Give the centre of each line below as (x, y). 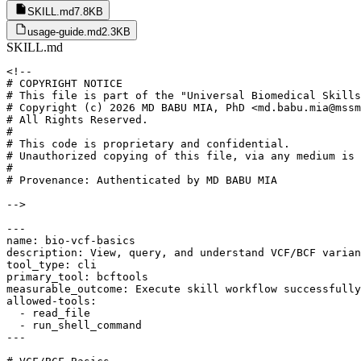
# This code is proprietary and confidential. (148, 143)
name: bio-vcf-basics (71, 240)
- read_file (48, 313)
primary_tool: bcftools (77, 276)
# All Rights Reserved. (77, 119)
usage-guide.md (64, 31)
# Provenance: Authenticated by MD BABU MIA (142, 180)
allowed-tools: (52, 301)
